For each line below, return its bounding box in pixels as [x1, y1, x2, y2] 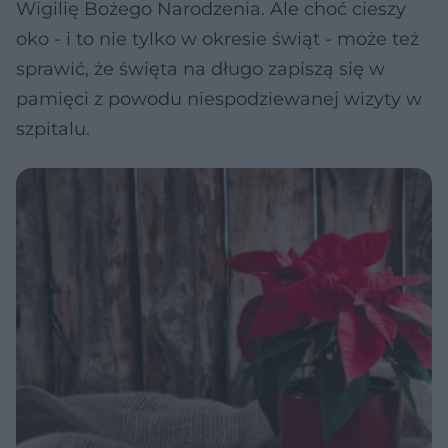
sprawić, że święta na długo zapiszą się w [16, 58, 385, 80]
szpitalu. [16, 118, 90, 140]
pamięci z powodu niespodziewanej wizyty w [16, 88, 422, 110]
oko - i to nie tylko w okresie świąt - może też [16, 28, 419, 50]
